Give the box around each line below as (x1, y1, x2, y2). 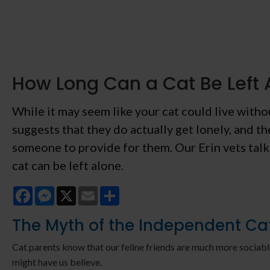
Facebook (33, 185, 75, 197)
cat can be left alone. (12, 158, 124, 173)
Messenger (54, 185, 101, 197)
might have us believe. (12, 256, 102, 268)
